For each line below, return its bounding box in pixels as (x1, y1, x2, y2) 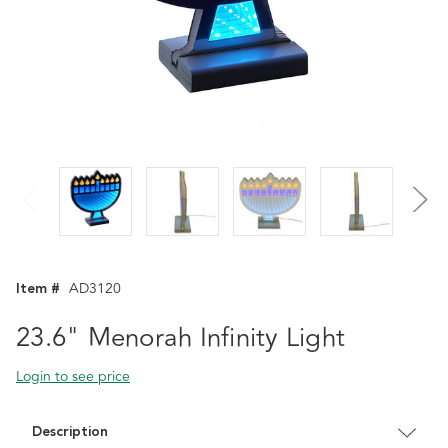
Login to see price (16, 365, 130, 387)
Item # (16, 278, 60, 300)
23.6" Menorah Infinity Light (16, 318, 345, 358)
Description (32, 421, 108, 443)
